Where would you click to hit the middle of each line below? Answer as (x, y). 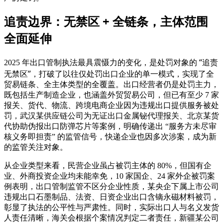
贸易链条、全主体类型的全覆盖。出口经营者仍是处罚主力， (111, 85)
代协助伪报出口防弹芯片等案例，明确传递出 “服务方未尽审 (110, 126)
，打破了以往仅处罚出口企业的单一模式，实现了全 (122, 74)
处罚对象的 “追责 (188, 62)
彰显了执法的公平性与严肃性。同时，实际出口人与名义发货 (111, 208)
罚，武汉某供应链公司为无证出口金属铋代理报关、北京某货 (111, 116)
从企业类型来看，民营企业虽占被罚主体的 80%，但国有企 (108, 166)
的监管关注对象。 (36, 147)
